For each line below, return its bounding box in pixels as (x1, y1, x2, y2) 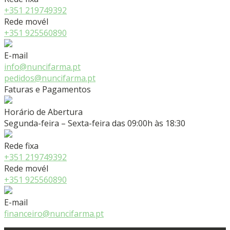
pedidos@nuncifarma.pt (4, 72, 95, 84)
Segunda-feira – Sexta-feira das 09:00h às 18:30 (4, 117, 185, 129)
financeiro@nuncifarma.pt (4, 207, 104, 219)
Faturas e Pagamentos (4, 83, 91, 95)
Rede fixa (4, 140, 39, 151)
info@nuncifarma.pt (4, 61, 81, 72)
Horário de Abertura (4, 106, 83, 118)
